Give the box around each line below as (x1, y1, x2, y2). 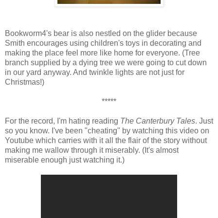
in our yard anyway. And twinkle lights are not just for (5, 68, 184, 76)
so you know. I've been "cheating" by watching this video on (5, 126, 209, 135)
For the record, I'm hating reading (5, 116, 120, 125)
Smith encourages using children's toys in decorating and (5, 38, 201, 47)
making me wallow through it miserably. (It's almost (5, 145, 179, 154)
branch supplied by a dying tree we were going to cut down (5, 58, 207, 67)
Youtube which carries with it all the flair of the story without (5, 136, 207, 145)
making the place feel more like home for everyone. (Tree (5, 48, 200, 57)
